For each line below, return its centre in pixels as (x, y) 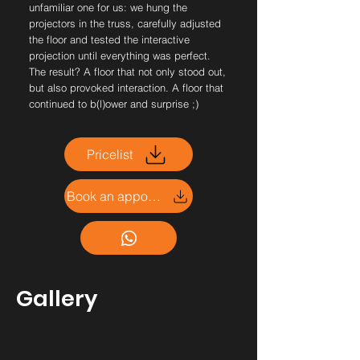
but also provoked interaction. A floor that (126, 88)
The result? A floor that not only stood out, (127, 72)
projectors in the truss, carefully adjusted (125, 23)
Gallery (57, 299)
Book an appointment (154, 196)
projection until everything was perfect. (120, 55)
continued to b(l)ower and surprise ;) (114, 104)
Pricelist (110, 154)
